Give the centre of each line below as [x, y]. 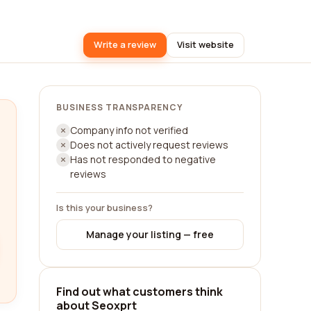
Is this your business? [104, 208]
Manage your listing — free [150, 234]
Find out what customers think [140, 292]
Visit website [205, 44]
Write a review [125, 44]
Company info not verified [129, 130]
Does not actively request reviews [149, 145]
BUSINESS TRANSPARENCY [120, 107]
